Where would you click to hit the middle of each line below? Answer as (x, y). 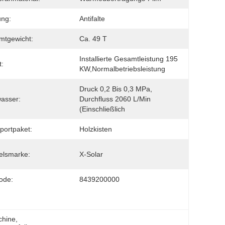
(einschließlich (102, 109)
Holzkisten (96, 129)
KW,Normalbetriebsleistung (122, 69)
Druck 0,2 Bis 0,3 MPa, (116, 89)
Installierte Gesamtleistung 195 (129, 59)
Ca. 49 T (93, 39)
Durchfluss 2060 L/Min (115, 99)
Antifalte (92, 19)
